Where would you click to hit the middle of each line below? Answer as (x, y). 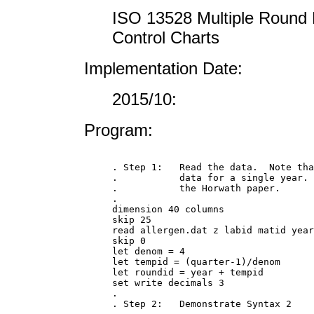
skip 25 (132, 219)
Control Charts (166, 37)
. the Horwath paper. (196, 188)
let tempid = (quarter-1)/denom (196, 261)
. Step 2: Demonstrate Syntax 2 (202, 303)
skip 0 (129, 240)
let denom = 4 (149, 251)
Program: (118, 130)
